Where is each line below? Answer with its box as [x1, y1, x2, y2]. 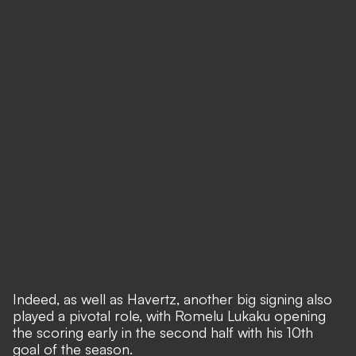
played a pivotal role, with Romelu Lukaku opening [13, 307, 326, 324]
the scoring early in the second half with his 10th [13, 323, 313, 341]
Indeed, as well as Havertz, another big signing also [13, 290, 332, 308]
